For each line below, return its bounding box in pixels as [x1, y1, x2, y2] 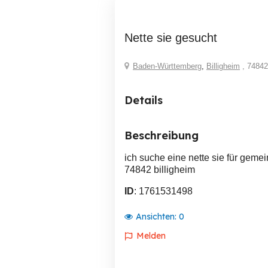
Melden [136, 230, 166, 241]
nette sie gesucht [133, 31, 217, 44]
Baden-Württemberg [133, 62, 202, 71]
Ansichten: [136, 211, 179, 222]
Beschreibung [124, 129, 199, 142]
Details [124, 93, 163, 107]
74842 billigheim [124, 165, 195, 175]
